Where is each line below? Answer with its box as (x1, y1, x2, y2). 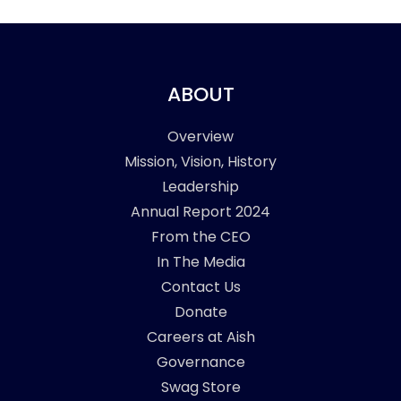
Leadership (162, 175, 239, 197)
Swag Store (160, 376, 241, 397)
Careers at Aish (146, 326, 255, 347)
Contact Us (160, 276, 241, 297)
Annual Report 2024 (131, 200, 270, 222)
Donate (174, 301, 227, 322)
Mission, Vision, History (124, 150, 277, 172)
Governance (156, 351, 245, 372)
